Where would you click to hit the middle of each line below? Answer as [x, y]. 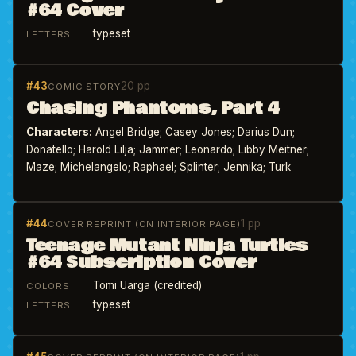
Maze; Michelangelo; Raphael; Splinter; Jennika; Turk [159, 167]
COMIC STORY [84, 87]
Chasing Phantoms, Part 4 [153, 108]
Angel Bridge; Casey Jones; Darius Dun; [193, 132]
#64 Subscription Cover [141, 263]
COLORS [48, 286]
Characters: [59, 132]
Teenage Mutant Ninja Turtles [167, 246]
